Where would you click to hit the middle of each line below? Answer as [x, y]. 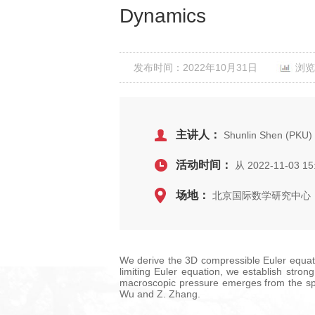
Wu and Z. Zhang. [161, 294]
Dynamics [163, 16]
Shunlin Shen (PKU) [266, 135]
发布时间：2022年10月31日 [195, 67]
